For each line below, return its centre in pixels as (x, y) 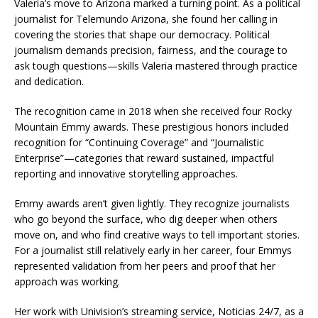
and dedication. (49, 81)
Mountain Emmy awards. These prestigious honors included (152, 127)
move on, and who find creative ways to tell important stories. (157, 235)
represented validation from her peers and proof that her (145, 266)
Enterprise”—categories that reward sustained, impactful (144, 158)
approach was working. (67, 281)
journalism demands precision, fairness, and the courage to (151, 50)
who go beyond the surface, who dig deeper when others (146, 219)
